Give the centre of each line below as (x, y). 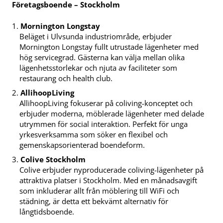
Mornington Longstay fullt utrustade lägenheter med (109, 47)
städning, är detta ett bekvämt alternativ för (94, 201)
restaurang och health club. (66, 78)
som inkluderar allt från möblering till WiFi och (100, 191)
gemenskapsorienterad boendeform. (82, 145)
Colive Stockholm (53, 160)
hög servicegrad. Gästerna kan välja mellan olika (102, 57)
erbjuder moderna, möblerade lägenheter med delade (112, 114)
